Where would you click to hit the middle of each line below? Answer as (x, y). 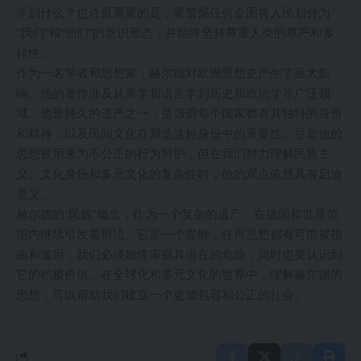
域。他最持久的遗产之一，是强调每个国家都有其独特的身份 (179, 113)
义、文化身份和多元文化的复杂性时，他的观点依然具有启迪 (179, 174)
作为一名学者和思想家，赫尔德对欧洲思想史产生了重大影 (173, 73)
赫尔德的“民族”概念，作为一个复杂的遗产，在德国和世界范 (177, 214)
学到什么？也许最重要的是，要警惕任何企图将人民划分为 (173, 12)
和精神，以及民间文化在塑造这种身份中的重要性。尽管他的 (179, 133)
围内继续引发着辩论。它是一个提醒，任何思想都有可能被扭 (179, 234)
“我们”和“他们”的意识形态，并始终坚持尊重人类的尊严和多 (175, 33)
